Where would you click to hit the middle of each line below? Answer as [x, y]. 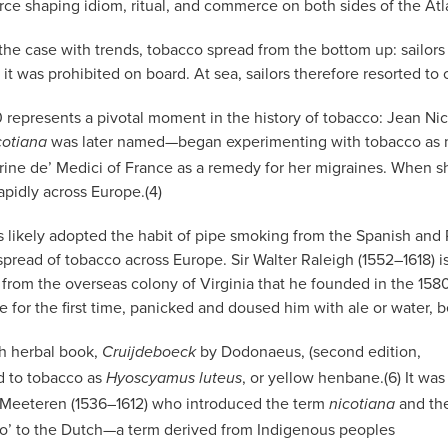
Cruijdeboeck [149, 352]
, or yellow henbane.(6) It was [343, 376]
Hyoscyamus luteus [174, 378]
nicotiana [362, 404]
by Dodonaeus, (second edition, [308, 350]
